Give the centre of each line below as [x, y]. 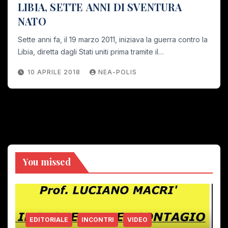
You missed [47, 162]
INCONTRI [98, 220]
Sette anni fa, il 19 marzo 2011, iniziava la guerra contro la [113, 39]
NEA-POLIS [118, 72]
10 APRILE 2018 [55, 72]
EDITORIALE [49, 220]
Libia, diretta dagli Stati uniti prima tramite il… [91, 51]
